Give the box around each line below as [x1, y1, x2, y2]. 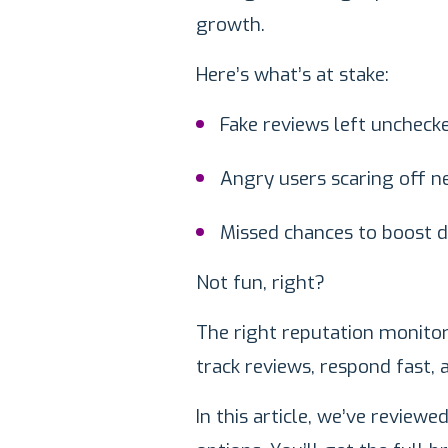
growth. [196, 12, 265, 37]
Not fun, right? [196, 270, 325, 295]
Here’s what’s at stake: [196, 62, 389, 87]
